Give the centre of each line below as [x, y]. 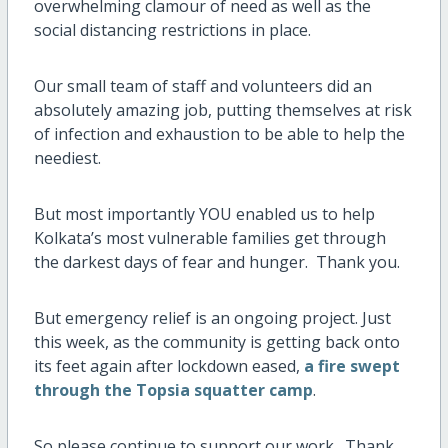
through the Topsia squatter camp [173, 389]
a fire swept [351, 365]
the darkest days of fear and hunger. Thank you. [216, 261]
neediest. [67, 157]
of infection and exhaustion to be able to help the [219, 133]
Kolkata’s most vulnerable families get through [209, 237]
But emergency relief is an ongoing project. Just [212, 317]
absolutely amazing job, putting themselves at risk [222, 109]
